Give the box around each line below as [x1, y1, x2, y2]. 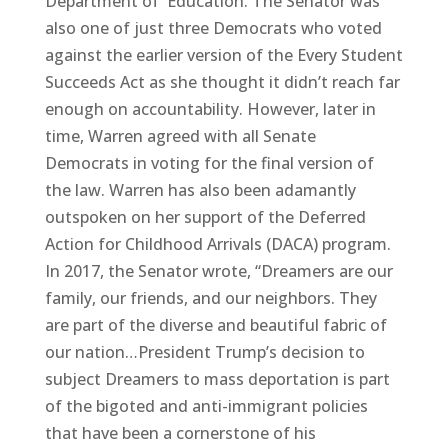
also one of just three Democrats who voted [44, 16, 382, 39]
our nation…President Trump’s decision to [44, 340, 365, 363]
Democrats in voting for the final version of [44, 151, 374, 174]
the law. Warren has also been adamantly [44, 178, 356, 201]
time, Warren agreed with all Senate [44, 124, 316, 147]
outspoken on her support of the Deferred [44, 205, 366, 228]
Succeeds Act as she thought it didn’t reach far [44, 70, 400, 93]
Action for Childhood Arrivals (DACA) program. [44, 232, 391, 255]
